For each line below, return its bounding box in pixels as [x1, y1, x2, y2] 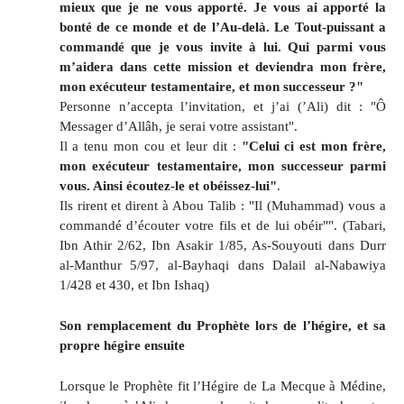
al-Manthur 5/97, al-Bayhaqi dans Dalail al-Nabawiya [59, 256, 386, 272]
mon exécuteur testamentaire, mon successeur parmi [59, 157, 386, 173]
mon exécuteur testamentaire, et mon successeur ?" [59, 78, 363, 94]
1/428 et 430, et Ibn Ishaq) [59, 276, 209, 292]
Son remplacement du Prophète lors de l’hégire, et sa [59, 317, 386, 333]
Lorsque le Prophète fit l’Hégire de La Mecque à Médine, [59, 377, 386, 393]
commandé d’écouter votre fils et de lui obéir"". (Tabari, [59, 216, 386, 233]
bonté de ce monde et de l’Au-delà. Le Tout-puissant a [59, 18, 386, 34]
